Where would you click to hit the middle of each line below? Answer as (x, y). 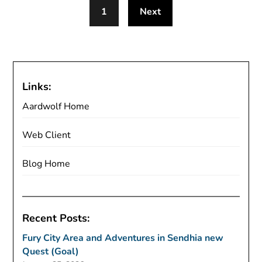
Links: (37, 87)
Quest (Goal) (51, 251)
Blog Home (46, 164)
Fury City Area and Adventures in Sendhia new (123, 238)
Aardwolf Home (56, 106)
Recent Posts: (56, 218)
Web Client (47, 135)
